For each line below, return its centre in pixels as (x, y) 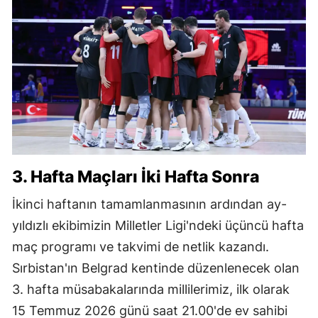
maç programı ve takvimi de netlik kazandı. (141, 247)
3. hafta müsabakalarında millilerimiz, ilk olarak (151, 290)
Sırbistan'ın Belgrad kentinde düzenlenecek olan (156, 268)
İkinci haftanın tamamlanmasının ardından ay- (149, 204)
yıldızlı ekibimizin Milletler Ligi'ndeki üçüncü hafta (158, 226)
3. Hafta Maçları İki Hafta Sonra (136, 177)
